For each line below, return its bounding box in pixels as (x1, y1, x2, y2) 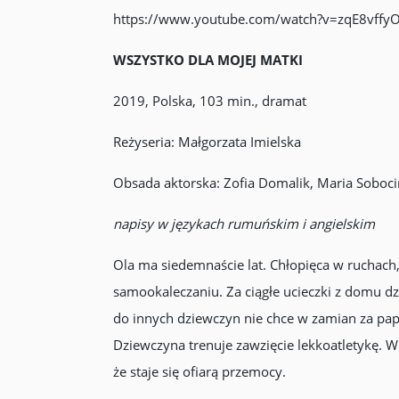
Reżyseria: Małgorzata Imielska (112, 133, 301, 151)
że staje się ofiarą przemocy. (112, 362, 289, 380)
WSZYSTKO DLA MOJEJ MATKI (112, 51, 303, 69)
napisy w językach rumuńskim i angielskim (112, 215, 375, 232)
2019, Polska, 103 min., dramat (112, 92, 306, 110)
